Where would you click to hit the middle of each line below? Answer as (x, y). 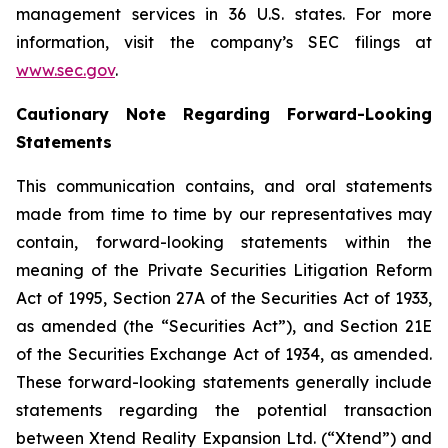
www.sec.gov (65, 69)
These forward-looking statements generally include (224, 381)
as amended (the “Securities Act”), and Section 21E (224, 325)
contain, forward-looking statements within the (224, 241)
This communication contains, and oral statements (224, 185)
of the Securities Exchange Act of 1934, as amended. (224, 353)
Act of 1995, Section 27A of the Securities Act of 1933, (224, 297)
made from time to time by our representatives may (224, 213)
